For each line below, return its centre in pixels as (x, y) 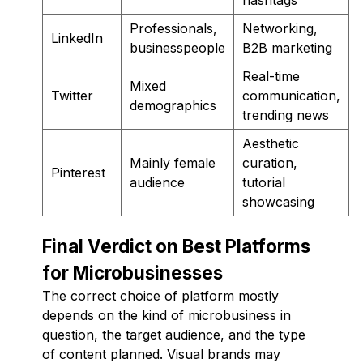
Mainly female (173, 162)
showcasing (278, 201)
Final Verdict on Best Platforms (176, 246)
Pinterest (78, 172)
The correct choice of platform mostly (160, 295)
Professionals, (173, 28)
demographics (173, 105)
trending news (286, 115)
